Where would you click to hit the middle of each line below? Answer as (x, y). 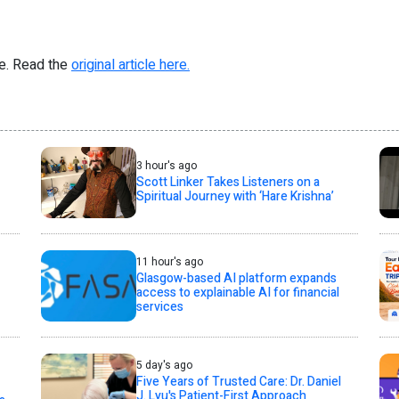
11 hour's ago (169, 262)
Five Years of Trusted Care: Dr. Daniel (238, 382)
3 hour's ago (166, 166)
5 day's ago (164, 365)
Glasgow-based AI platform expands (236, 278)
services (159, 307)
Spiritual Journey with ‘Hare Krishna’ (235, 196)
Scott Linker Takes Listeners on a (228, 182)
